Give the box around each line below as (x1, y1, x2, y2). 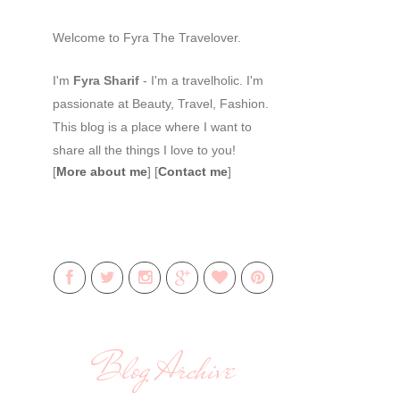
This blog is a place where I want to (53, 120, 252, 134)
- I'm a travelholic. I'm (139, 73, 263, 87)
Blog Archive (93, 343, 236, 396)
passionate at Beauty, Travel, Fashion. (53, 96, 269, 111)
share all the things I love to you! (53, 143, 236, 157)
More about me (56, 164, 147, 179)
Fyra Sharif (73, 73, 139, 87)
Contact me (158, 164, 228, 179)
